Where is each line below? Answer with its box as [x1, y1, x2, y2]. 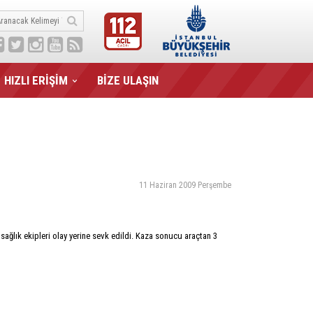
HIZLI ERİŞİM [4, 73, 68, 87]
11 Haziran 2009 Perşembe [139, 180, 231, 190]
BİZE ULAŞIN [97, 73, 159, 87]
